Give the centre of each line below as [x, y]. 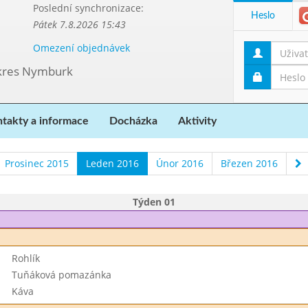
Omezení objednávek [81, 48]
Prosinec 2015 [36, 163]
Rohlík [25, 258]
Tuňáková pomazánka [61, 275]
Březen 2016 [249, 163]
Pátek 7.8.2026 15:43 [79, 24]
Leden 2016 [112, 163]
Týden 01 [154, 202]
